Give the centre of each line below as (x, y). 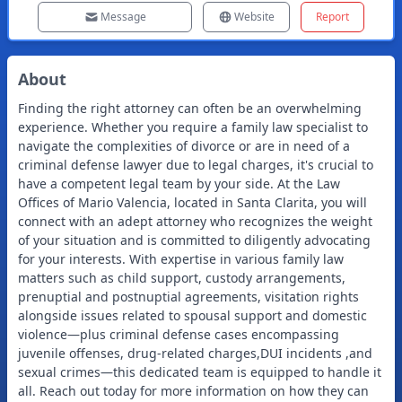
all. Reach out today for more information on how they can (193, 391)
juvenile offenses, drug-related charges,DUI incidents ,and (195, 353)
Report (332, 17)
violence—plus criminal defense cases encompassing (179, 334)
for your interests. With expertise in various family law (181, 259)
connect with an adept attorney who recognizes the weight (195, 221)
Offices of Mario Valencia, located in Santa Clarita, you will (192, 202)
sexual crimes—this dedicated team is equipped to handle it (200, 372)
